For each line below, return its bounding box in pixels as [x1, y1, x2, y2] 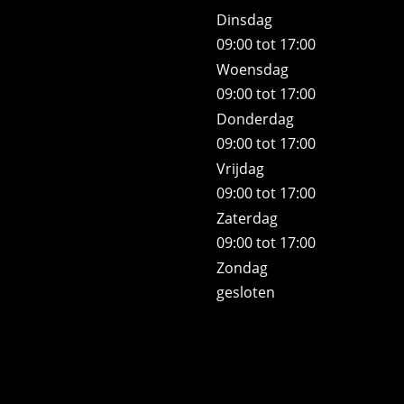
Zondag [216, 258, 269, 279]
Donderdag [216, 109, 295, 130]
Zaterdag [216, 208, 279, 229]
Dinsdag [216, 10, 273, 31]
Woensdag [216, 60, 289, 80]
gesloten [216, 282, 276, 303]
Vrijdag [216, 159, 265, 179]
